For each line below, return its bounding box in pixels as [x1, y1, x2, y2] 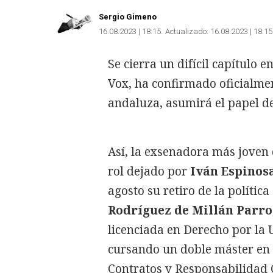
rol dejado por [108, 163, 190, 179]
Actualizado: [165, 26, 208, 36]
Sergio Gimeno [99, 12, 157, 21]
